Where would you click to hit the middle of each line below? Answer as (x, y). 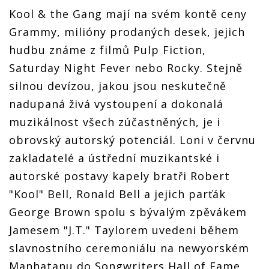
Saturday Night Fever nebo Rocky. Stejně (126, 68)
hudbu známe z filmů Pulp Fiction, (107, 50)
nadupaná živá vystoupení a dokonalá (116, 104)
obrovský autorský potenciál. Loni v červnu (132, 140)
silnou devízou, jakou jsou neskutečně (118, 86)
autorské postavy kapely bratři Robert (119, 176)
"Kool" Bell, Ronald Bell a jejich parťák (117, 194)
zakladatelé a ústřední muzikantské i (114, 158)
